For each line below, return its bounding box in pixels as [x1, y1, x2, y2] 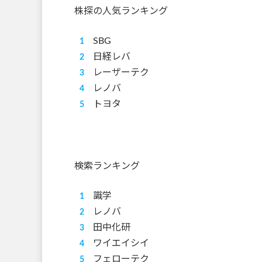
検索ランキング [74, 161, 140, 171]
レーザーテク [93, 67, 149, 77]
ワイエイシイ [93, 238, 149, 248]
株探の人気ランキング [74, 6, 168, 16]
